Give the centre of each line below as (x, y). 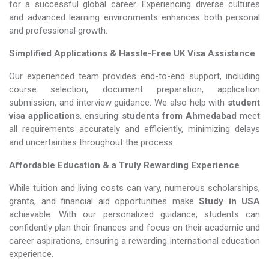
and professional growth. (58, 31)
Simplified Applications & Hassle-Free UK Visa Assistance (132, 53)
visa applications (45, 116)
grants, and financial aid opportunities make (104, 201)
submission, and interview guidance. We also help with (118, 103)
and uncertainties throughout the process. (92, 142)
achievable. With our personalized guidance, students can (134, 214)
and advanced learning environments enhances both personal (134, 17)
